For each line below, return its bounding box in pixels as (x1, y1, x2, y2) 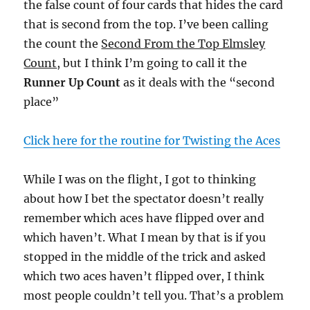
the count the (24, 37, 102, 51)
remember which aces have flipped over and (24, 211, 265, 225)
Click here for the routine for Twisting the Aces (24, 134, 281, 147)
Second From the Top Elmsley (101, 37, 266, 51)
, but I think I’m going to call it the (57, 56, 248, 70)
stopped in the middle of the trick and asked (24, 250, 266, 264)
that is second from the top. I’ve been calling (24, 17, 269, 31)
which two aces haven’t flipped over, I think (24, 269, 265, 283)
